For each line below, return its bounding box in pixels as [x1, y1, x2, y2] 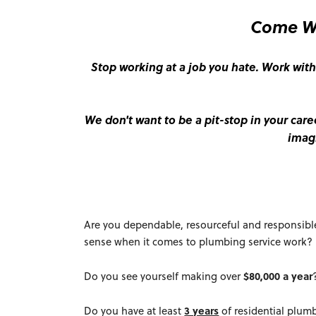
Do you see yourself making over [84, 268, 244, 284]
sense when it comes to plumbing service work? [84, 233, 313, 249]
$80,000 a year [243, 268, 313, 284]
